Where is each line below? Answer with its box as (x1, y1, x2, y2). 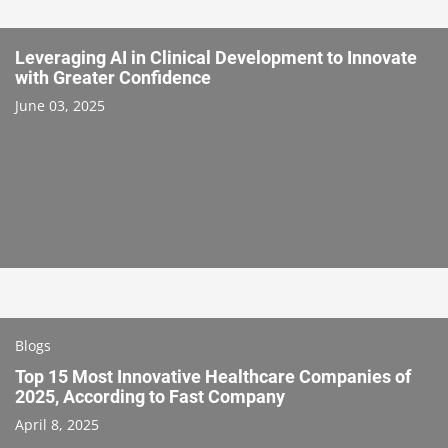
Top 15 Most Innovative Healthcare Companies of (15, 365, 411, 387)
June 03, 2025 (15, 95, 105, 115)
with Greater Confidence (15, 66, 211, 88)
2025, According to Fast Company (15, 385, 285, 407)
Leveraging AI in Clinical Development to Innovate (15, 46, 417, 68)
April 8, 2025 (15, 414, 99, 434)
